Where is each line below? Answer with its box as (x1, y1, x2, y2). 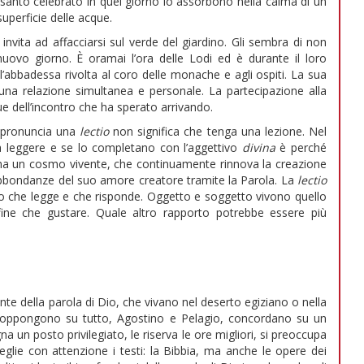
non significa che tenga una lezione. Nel (113, 123, 327, 140)
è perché (279, 140, 327, 156)
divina (241, 140, 280, 156)
